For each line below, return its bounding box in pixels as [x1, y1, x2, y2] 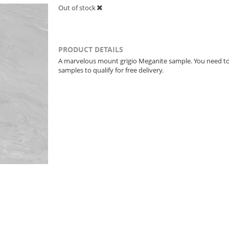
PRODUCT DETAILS [58, 44, 123, 54]
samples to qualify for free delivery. [58, 65, 164, 75]
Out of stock [58, 3, 97, 12]
